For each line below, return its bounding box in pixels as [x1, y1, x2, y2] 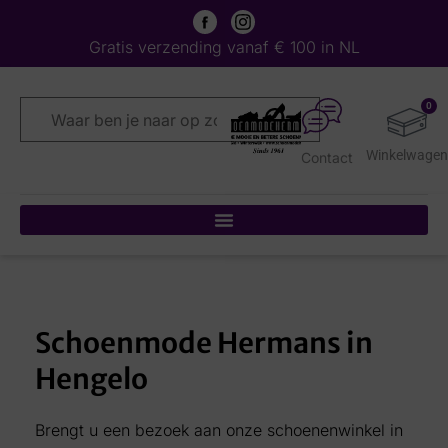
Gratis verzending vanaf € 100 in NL [88, 37, 360, 57]
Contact [301, 148, 354, 166]
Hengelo [35, 361, 148, 397]
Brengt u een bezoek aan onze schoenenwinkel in [35, 420, 403, 440]
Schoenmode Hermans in [35, 325, 373, 361]
